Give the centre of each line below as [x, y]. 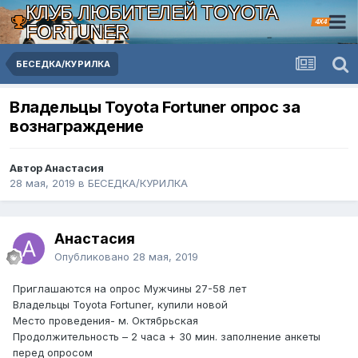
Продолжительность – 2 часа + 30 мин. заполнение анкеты [167, 337]
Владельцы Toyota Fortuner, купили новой [120, 305]
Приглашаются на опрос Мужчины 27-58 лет [129, 289]
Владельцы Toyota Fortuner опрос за [155, 107]
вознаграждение [77, 127]
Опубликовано [93, 257]
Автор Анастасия [57, 168]
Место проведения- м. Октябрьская [105, 321]
